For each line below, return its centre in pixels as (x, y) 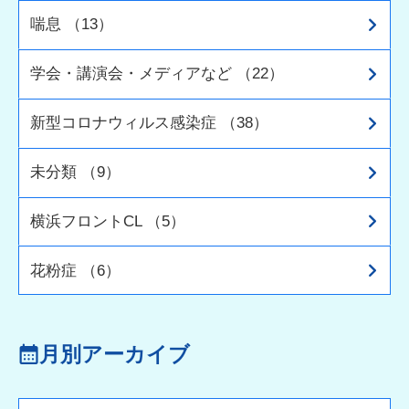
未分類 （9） (76, 172)
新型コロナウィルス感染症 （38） (150, 123)
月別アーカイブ (114, 355)
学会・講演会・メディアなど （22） (157, 73)
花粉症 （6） (76, 270)
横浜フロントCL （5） (108, 220)
